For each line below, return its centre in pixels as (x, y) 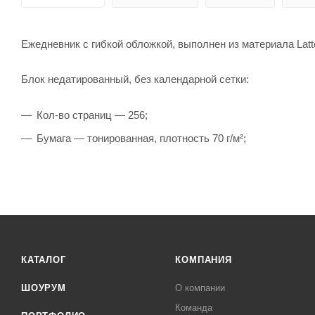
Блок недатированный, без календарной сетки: (135, 79)
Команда (194, 308)
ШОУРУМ (44, 288)
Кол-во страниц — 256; (92, 115)
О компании (200, 288)
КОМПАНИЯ (204, 260)
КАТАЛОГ (44, 260)
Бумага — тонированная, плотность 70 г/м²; (141, 138)
